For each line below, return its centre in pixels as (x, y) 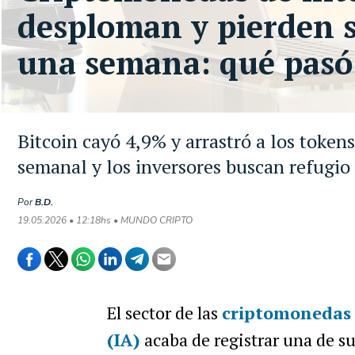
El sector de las (164, 313)
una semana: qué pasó (185, 62)
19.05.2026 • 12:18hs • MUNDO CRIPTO (105, 220)
